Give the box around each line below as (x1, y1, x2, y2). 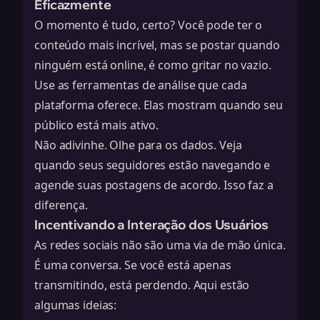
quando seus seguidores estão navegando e (34, 157, 271, 173)
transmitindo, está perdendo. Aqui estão (34, 277, 250, 293)
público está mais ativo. (34, 117, 159, 133)
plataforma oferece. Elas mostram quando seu (34, 97, 283, 113)
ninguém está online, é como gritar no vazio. (34, 57, 271, 73)
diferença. (34, 197, 88, 213)
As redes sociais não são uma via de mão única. (34, 237, 286, 253)
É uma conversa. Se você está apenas (34, 257, 231, 273)
